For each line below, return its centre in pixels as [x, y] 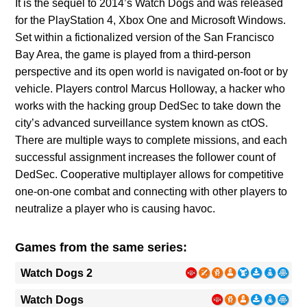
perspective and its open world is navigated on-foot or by [152, 72]
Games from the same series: [101, 248]
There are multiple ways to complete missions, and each [151, 140]
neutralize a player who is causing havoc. [115, 209]
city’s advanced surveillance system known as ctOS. [142, 123]
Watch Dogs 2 [57, 273]
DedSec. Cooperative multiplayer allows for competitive [150, 175]
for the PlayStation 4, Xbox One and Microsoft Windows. [151, 21]
